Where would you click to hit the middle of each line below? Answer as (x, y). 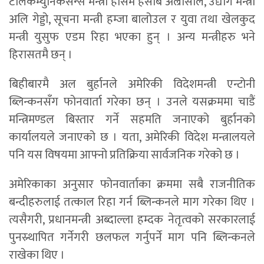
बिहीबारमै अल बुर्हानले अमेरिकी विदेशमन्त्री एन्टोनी (132, 85)
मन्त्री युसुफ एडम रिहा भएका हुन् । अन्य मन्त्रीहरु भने (132, 37)
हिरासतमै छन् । (41, 55)
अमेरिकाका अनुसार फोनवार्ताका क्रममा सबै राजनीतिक (132, 185)
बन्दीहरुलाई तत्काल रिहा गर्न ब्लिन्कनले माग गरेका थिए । (132, 202)
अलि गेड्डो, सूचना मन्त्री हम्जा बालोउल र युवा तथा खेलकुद (132, 20)
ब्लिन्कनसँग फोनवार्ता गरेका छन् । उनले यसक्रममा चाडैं (132, 102)
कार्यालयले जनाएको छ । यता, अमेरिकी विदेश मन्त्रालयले (132, 138)
